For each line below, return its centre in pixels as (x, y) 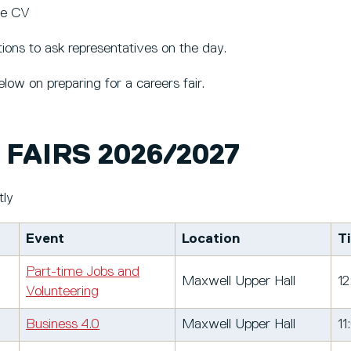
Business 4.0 (63, 324)
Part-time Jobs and (83, 271)
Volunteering (62, 291)
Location (211, 239)
